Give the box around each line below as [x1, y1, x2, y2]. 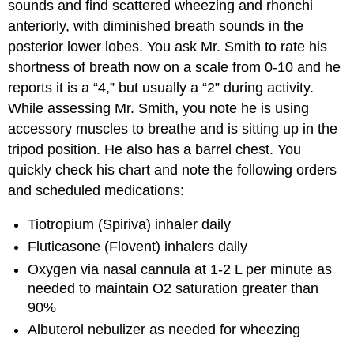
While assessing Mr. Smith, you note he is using [8, 100, 310, 117]
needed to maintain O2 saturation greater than [28, 280, 319, 296]
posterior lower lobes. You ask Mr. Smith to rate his [8, 39, 328, 55]
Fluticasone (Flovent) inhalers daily [28, 239, 248, 255]
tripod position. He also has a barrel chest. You [8, 141, 302, 158]
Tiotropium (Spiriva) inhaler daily [28, 216, 232, 232]
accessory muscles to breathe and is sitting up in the [8, 121, 338, 137]
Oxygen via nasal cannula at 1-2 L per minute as [28, 261, 333, 277]
